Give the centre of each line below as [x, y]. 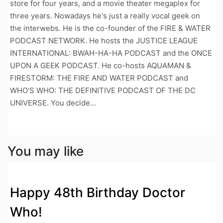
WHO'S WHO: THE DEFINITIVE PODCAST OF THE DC [103, 91]
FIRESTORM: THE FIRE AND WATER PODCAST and [99, 78]
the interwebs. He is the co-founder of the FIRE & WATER [110, 28]
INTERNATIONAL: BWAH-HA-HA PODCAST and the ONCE [111, 53]
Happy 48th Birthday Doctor [98, 192]
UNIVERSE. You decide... [53, 103]
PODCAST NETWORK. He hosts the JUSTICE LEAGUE [104, 41]
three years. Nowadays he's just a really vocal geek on [105, 16]
